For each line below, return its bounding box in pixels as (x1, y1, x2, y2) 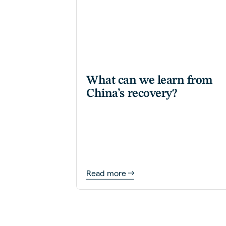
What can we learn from (86, 74, 213, 87)
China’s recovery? (86, 87, 178, 100)
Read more (86, 168, 127, 178)
